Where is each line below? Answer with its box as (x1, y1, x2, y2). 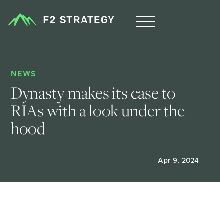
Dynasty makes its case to (11, 81, 179, 104)
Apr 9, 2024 (158, 157, 199, 164)
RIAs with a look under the (11, 99, 188, 122)
